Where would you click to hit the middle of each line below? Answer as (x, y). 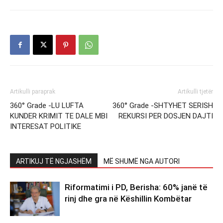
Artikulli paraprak (33, 92)
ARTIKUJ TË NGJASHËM (54, 162)
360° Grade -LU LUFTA (47, 106)
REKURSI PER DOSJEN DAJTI (166, 116)
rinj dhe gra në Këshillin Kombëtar (128, 199)
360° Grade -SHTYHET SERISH (163, 106)
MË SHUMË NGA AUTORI (142, 162)
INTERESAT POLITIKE (46, 127)
